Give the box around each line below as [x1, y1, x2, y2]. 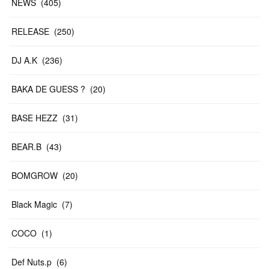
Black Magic [11, 198, 57, 210]
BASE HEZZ [11, 112, 58, 124]
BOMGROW [11, 169, 58, 181]
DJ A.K [11, 54, 37, 66]
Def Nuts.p [11, 256, 52, 268]
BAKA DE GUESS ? [11, 83, 85, 95]
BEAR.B [11, 141, 41, 153]
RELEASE [11, 25, 49, 37]
